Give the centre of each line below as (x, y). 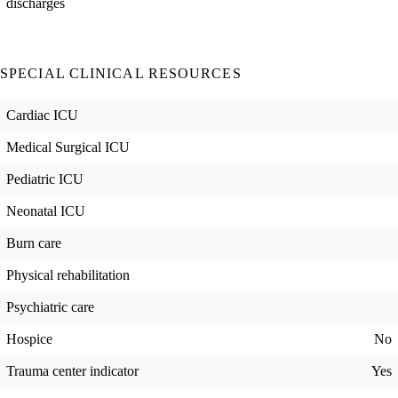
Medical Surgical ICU (68, 147)
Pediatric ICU (45, 179)
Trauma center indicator (72, 371)
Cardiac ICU (42, 115)
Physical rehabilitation (68, 275)
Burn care (34, 243)
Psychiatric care (50, 307)
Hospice (29, 339)
